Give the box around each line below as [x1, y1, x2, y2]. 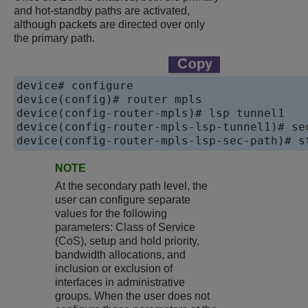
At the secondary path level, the [55, 180, 208, 192]
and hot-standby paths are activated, [14, 5, 190, 17]
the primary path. [14, 32, 95, 45]
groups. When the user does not [55, 290, 210, 302]
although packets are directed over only [14, 19, 205, 31]
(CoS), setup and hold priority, [55, 235, 199, 247]
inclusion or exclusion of [55, 263, 173, 275]
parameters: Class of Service [55, 221, 195, 234]
